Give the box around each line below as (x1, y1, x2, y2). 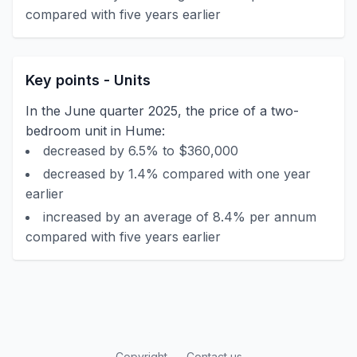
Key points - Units (25, 72, 151, 88)
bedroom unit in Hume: (25, 123, 165, 139)
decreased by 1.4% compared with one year (43, 166, 311, 182)
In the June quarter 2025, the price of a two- (25, 103, 299, 119)
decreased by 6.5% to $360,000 (43, 143, 238, 159)
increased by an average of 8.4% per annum (43, 209, 316, 225)
